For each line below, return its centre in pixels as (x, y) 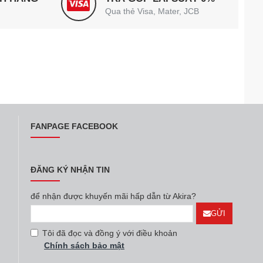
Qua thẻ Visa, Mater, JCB (152, 11)
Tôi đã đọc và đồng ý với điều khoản (110, 233)
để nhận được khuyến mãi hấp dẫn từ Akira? (113, 196)
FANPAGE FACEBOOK (74, 126)
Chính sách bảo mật (84, 245)
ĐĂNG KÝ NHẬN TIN (70, 170)
